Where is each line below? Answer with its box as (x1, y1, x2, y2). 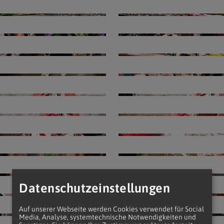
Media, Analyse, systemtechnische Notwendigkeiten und (19, 213, 196, 221)
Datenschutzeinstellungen (19, 180, 170, 195)
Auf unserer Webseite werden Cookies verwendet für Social (19, 205, 204, 213)
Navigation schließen (83, 69, 140, 76)
